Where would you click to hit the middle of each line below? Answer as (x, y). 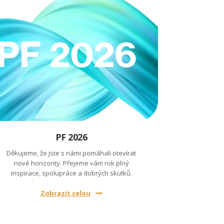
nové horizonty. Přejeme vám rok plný (71, 163)
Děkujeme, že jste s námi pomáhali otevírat (71, 153)
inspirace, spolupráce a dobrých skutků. (71, 173)
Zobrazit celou (65, 193)
